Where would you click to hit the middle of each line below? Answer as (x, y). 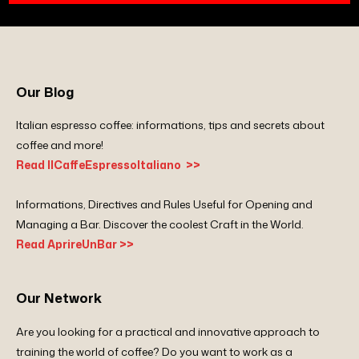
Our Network (59, 298)
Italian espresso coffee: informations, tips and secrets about (170, 124)
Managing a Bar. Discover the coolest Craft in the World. (160, 224)
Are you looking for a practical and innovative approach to (168, 331)
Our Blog (45, 91)
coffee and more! (60, 144)
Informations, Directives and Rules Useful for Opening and (164, 204)
